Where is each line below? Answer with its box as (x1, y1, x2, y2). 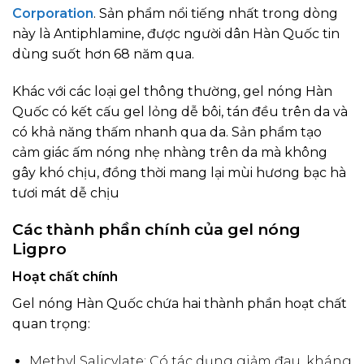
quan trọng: (12, 315, 90, 331)
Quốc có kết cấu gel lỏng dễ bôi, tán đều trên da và (12, 103, 348, 119)
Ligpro (12, 239, 67, 259)
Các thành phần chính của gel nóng (12, 219, 301, 240)
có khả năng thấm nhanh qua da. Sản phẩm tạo (12, 123, 322, 140)
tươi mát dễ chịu (12, 184, 119, 201)
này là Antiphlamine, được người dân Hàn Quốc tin (12, 25, 340, 41)
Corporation (12, 5, 93, 21)
